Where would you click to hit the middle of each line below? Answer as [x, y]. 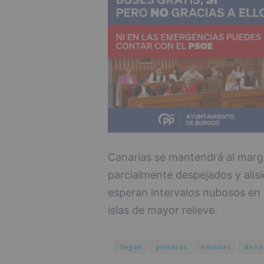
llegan [131, 246]
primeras [171, 246]
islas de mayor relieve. [162, 210]
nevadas [215, 246]
